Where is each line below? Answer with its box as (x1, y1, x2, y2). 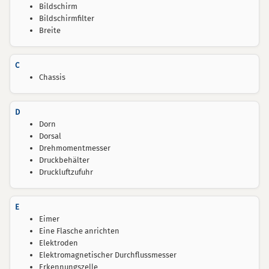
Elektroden (39, 238, 78, 247)
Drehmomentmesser (39, 144, 110, 153)
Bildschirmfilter (39, 14, 94, 23)
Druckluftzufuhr (39, 168, 93, 177)
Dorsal (39, 131, 61, 141)
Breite (39, 26, 61, 35)
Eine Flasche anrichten (39, 226, 119, 235)
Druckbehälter (39, 156, 89, 165)
